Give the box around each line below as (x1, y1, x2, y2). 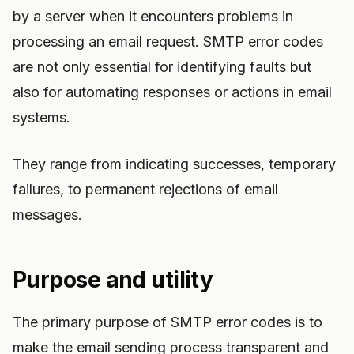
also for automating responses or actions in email (13, 84, 332, 100)
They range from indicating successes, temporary (13, 156, 336, 172)
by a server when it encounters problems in (13, 8, 293, 24)
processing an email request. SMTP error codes (13, 33, 323, 50)
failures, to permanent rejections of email (13, 181, 278, 198)
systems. (13, 109, 70, 126)
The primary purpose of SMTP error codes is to (13, 314, 322, 330)
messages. (13, 206, 82, 223)
